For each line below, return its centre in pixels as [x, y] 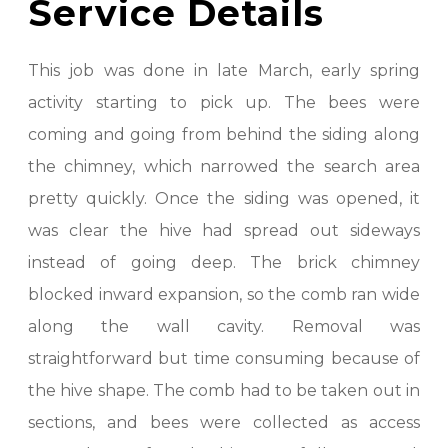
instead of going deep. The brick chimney [224, 262]
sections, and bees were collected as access [224, 422]
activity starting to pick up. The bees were [224, 102]
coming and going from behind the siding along [224, 134]
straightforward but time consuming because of [224, 358]
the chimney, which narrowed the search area [224, 166]
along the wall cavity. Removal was [224, 326]
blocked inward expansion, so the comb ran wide [224, 294]
